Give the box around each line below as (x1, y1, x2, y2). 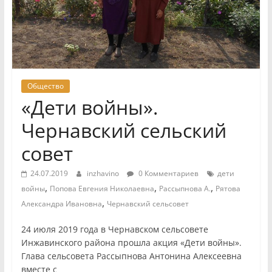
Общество (27, 81, 64, 92)
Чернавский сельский (21, 117, 226, 144)
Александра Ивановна (21, 199, 102, 209)
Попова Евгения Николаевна (49, 183, 154, 194)
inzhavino (86, 168, 121, 179)
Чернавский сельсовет (106, 199, 189, 209)
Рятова (215, 183, 240, 194)
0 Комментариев (136, 168, 199, 179)
